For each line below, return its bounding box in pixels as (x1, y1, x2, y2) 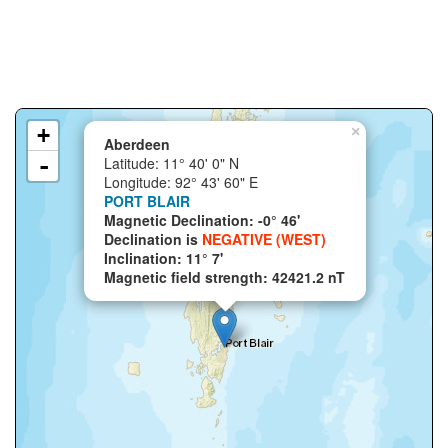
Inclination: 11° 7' (104, 248, 223, 268)
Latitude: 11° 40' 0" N (104, 153, 239, 173)
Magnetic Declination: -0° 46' (104, 210, 300, 230)
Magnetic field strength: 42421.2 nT (104, 267, 345, 287)
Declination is (104, 229, 202, 249)
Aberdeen (104, 134, 170, 154)
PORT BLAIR (104, 191, 190, 211)
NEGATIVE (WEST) (202, 229, 326, 249)
